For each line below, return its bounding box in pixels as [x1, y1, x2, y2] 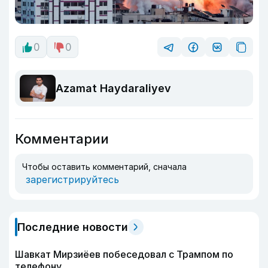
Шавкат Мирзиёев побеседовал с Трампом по [15, 248, 233, 260]
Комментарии [15, 131, 109, 147]
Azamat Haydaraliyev [56, 82, 171, 95]
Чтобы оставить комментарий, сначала [22, 162, 187, 172]
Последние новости [17, 221, 128, 233]
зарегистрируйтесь [26, 173, 119, 185]
